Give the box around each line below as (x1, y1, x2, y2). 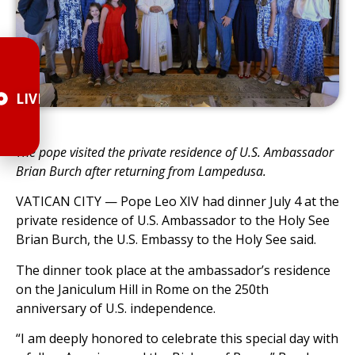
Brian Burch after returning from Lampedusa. (16, 162, 266, 180)
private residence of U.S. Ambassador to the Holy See (16, 212, 330, 230)
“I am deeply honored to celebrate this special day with (16, 329, 338, 347)
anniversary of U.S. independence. (16, 299, 216, 317)
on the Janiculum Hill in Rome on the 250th (16, 280, 269, 298)
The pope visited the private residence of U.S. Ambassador (16, 143, 334, 161)
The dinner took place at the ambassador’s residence (16, 261, 330, 279)
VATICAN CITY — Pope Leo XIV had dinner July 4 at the (16, 193, 339, 211)
